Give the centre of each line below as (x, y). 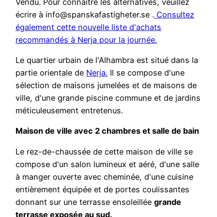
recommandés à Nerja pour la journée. (86, 39)
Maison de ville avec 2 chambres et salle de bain (107, 131)
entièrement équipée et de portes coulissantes (102, 189)
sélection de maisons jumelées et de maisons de (106, 85)
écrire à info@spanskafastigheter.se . (85, 14)
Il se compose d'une (146, 72)
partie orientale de (51, 72)
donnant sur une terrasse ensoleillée (85, 202)
